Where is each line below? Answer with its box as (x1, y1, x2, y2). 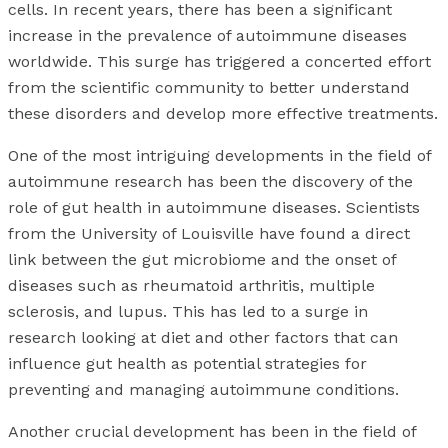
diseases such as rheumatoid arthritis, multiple (8, 276, 375, 296)
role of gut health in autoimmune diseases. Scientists (8, 198, 420, 218)
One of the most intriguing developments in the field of (8, 146, 431, 166)
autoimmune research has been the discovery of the (8, 172, 413, 192)
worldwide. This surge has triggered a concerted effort (8, 52, 431, 72)
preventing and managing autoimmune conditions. (8, 380, 399, 400)
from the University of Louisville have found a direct (8, 224, 410, 244)
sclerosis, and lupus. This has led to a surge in (8, 302, 368, 322)
